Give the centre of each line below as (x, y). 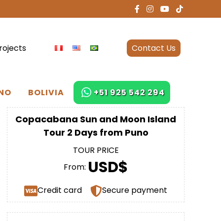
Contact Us (154, 48)
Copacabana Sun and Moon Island (96, 119)
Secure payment (135, 190)
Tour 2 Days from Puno (96, 133)
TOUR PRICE (96, 150)
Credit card (59, 190)
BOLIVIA (46, 93)
